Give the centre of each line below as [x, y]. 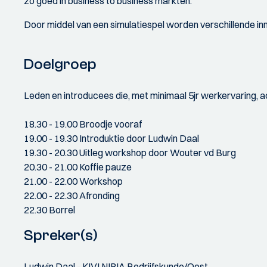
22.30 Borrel [49, 210]
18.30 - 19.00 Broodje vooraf [83, 124]
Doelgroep [60, 64]
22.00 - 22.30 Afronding [72, 195]
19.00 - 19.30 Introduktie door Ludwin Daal [111, 138]
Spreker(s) [61, 235]
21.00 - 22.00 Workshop [73, 181]
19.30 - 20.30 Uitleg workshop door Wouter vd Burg [130, 153]
